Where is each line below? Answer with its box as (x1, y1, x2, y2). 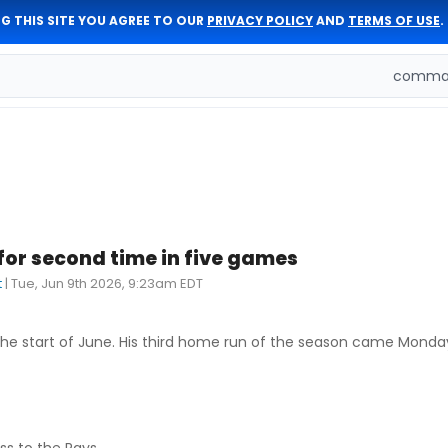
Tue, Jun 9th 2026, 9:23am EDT (11, 274, 203, 293)
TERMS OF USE (348, 12, 440, 29)
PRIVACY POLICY (207, 12, 313, 29)
